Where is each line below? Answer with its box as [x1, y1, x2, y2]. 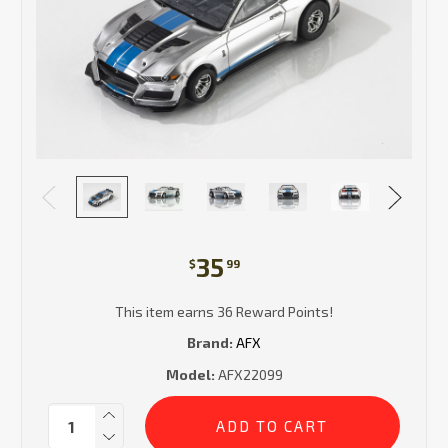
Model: [165, 366, 215, 384]
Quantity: [48, 405, 108, 422]
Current [47, 397, 97, 414]
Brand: [187, 334, 233, 352]
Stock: [47, 416, 90, 433]
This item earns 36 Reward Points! [115, 303, 333, 321]
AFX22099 [214, 366, 283, 384]
